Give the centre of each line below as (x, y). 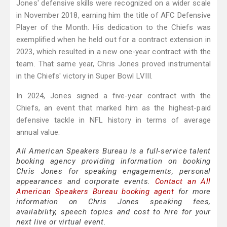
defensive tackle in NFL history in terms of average (113, 120)
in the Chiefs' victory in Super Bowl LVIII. (85, 76)
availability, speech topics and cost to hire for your (113, 212)
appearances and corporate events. (86, 182)
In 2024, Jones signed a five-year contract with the (113, 96)
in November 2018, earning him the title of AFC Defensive (113, 15)
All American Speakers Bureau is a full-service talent (113, 151)
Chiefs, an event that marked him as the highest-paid (113, 108)
